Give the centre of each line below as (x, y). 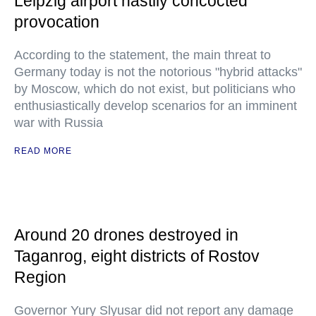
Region (40, 277)
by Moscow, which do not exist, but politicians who (155, 89)
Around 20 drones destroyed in (126, 235)
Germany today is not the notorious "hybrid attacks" (158, 72)
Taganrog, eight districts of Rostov (137, 256)
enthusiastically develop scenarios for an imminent (156, 106)
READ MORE (43, 151)
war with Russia (59, 123)
